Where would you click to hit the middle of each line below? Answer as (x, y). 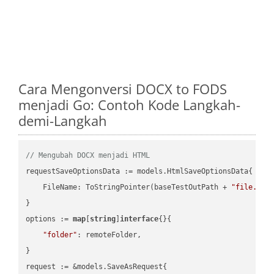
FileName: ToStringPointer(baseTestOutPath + (129, 187)
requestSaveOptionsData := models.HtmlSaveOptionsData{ (139, 171)
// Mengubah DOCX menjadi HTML (88, 155)
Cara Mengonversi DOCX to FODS (123, 88)
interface (139, 219)
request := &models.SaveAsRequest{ (97, 266)
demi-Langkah (63, 120)
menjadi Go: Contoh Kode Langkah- (129, 104)
